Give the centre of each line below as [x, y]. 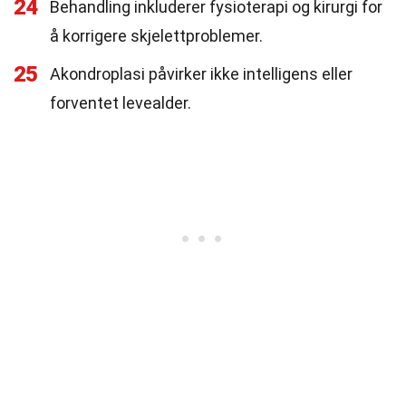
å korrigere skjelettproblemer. [156, 36]
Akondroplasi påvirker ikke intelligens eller [201, 74]
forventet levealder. [121, 103]
